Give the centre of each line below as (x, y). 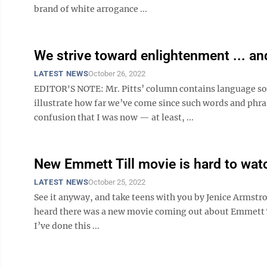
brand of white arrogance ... (91, 9)
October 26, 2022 (117, 74)
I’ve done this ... (67, 226)
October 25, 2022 (117, 182)
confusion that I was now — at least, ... (114, 117)
